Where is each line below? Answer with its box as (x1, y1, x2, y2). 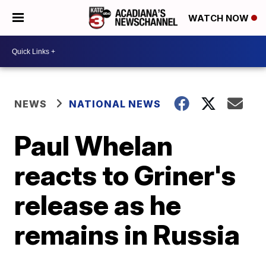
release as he (14, 188, 182, 221)
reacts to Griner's (14, 159, 236, 192)
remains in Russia (14, 218, 240, 251)
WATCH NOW (188, 12, 251, 24)
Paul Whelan (14, 129, 173, 162)
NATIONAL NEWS (69, 98, 161, 110)
